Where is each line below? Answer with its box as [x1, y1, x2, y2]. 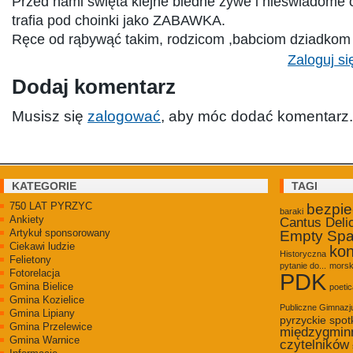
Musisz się [12, 107, 87, 124]
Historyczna [280, 248, 326, 258]
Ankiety [9, 213, 44, 225]
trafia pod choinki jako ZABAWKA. [12, 12, 225, 28]
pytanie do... [280, 260, 326, 270]
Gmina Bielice [9, 280, 73, 292]
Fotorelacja [9, 266, 60, 279]
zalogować [87, 107, 161, 124]
